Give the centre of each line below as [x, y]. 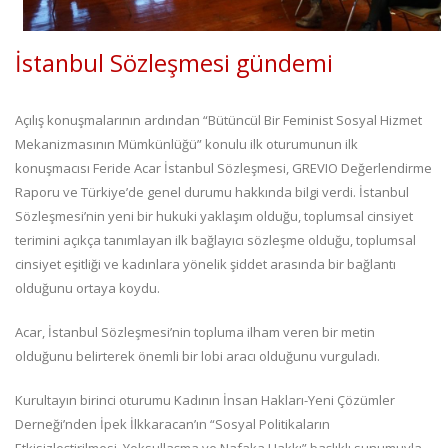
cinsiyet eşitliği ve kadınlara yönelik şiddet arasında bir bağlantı [205, 263]
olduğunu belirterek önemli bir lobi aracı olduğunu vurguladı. [197, 355]
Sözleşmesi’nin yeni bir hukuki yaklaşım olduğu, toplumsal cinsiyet [214, 215]
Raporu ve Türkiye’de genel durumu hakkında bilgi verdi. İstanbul [212, 191]
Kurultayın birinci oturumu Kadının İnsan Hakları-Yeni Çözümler [205, 399]
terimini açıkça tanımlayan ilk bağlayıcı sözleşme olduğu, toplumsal [215, 239]
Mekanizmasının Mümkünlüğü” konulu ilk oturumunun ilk [186, 143]
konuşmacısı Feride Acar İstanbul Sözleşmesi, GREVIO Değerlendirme [223, 167]
